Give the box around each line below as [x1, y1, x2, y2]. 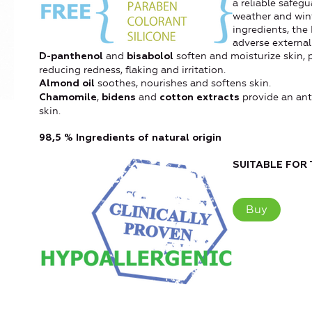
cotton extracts [159, 92, 240, 102]
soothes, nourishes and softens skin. [95, 77, 271, 89]
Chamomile [39, 92, 97, 102]
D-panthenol [39, 51, 103, 61]
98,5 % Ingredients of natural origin [39, 132, 221, 143]
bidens [102, 92, 136, 102]
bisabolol [127, 51, 173, 61]
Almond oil [39, 78, 95, 88]
